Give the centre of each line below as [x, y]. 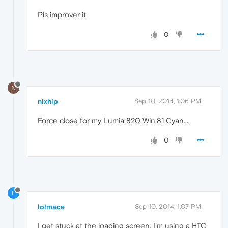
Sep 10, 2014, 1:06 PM [168, 101]
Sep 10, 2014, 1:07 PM [168, 207]
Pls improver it [62, 14]
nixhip [48, 101]
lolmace [51, 207]
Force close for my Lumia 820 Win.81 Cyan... [113, 120]
